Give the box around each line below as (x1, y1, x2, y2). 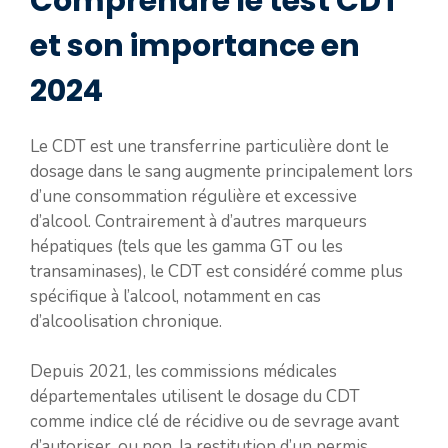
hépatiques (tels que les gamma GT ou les (30, 234, 343, 258)
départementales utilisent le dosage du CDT (30, 385, 360, 408)
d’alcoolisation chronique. (30, 309, 222, 333)
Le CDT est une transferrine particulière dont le (30, 134, 389, 158)
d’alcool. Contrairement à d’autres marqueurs (30, 209, 367, 233)
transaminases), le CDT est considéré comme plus (30, 259, 403, 283)
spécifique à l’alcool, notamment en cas (30, 284, 321, 308)
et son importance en (30, 24, 360, 67)
